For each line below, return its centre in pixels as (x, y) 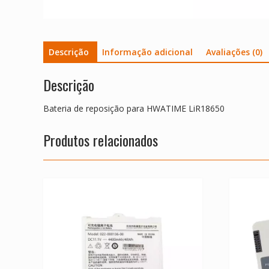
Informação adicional (147, 52)
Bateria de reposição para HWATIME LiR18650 (134, 108)
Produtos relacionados (101, 140)
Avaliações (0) (234, 52)
